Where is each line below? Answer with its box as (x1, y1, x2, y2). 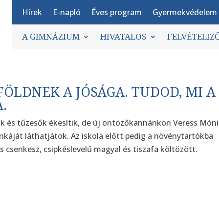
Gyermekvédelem (152, 7, 217, 18)
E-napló (52, 7, 81, 18)
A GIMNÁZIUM (22, 31, 80, 42)
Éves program (91, 7, 142, 18)
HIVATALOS (100, 31, 147, 42)
